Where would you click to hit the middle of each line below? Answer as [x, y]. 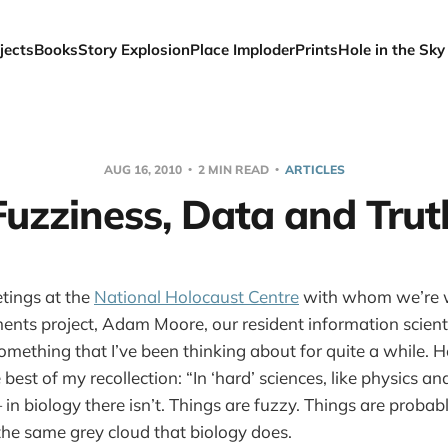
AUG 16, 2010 [144, 169]
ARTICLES [314, 169]
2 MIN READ [233, 169]
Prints [317, 49]
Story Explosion [134, 49]
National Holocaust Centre [196, 296]
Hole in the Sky [392, 49]
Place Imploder [243, 49]
